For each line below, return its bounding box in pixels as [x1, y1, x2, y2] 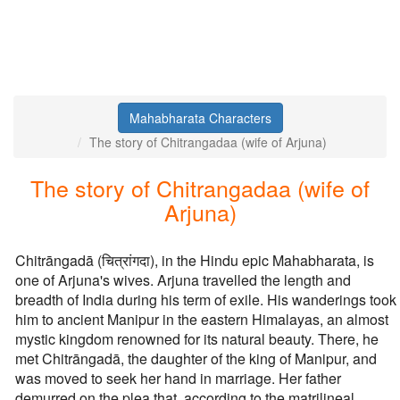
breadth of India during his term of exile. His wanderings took [15, 289, 396, 310]
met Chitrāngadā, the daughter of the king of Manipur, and [15, 348, 377, 369]
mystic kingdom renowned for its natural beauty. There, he [15, 329, 379, 349]
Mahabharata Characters [129, 109, 271, 127]
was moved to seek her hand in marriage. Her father [15, 368, 341, 388]
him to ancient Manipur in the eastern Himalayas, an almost [15, 309, 388, 329]
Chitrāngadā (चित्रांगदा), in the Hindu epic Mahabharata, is [15, 250, 374, 271]
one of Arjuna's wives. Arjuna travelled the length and [15, 270, 351, 290]
